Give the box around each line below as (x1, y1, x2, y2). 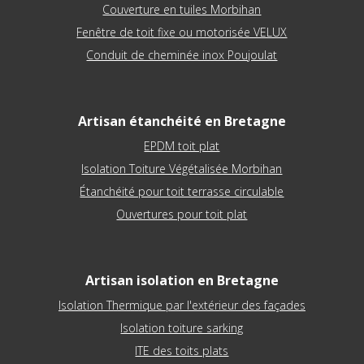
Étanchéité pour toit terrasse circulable (80, 183, 284, 199)
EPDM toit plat (144, 137, 220, 154)
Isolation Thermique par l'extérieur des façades (58, 297, 305, 313)
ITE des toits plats (135, 342, 229, 358)
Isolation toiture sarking (120, 319, 244, 336)
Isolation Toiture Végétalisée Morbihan (81, 160, 283, 176)
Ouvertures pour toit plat (116, 206, 248, 222)
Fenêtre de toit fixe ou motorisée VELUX (76, 24, 288, 40)
